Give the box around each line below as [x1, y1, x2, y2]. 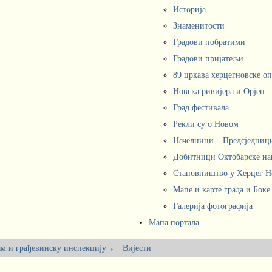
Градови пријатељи [173, 54, 243, 63]
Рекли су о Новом [173, 120, 239, 129]
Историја [173, 5, 206, 14]
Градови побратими [173, 38, 245, 47]
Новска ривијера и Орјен [173, 87, 265, 96]
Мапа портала [149, 218, 199, 227]
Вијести [123, 243, 151, 253]
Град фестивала [173, 103, 229, 112]
